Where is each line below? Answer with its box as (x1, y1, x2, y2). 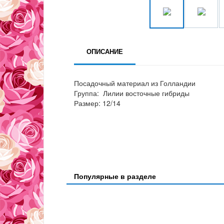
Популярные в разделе (74, 171, 156, 181)
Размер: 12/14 (74, 98, 120, 108)
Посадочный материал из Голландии (74, 78, 195, 88)
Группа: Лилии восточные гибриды (74, 88, 189, 98)
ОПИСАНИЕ (86, 46, 123, 56)
